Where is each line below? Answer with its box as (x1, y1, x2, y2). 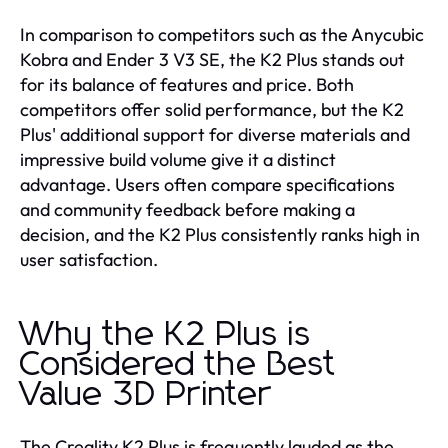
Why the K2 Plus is (20, 317, 312, 352)
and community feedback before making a (20, 197, 355, 221)
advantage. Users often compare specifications (20, 172, 395, 196)
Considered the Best (20, 347, 337, 382)
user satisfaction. (20, 247, 158, 271)
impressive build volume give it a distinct (20, 147, 336, 171)
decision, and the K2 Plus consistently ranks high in (20, 222, 420, 246)
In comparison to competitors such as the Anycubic (20, 22, 424, 46)
